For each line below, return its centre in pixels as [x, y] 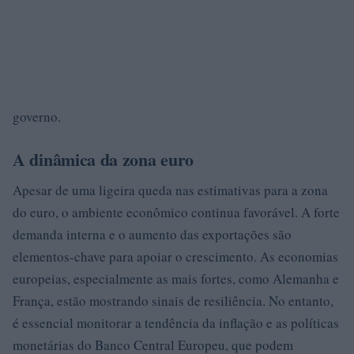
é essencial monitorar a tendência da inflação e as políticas [176, 323]
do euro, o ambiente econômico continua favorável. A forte [176, 212]
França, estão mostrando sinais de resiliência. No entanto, [173, 301]
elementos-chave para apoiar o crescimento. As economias [175, 256]
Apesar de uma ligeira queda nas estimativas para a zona [170, 190]
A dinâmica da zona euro [104, 159]
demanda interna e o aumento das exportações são [152, 234]
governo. [37, 117]
